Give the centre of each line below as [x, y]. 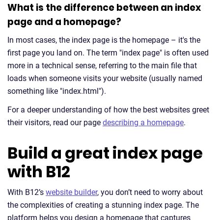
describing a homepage [143, 123]
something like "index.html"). [57, 91]
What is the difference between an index [104, 8]
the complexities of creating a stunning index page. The [103, 205]
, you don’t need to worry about [150, 192]
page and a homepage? [64, 22]
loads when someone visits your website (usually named [105, 78]
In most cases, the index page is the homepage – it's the [104, 40]
